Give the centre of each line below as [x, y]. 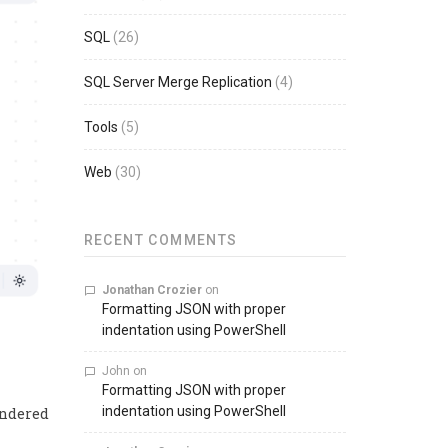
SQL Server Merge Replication [177, 82]
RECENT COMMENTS [160, 240]
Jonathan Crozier [151, 290]
